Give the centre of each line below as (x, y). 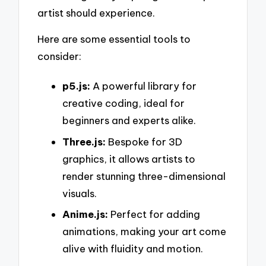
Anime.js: (85, 214)
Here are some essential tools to (114, 39)
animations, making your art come (144, 232)
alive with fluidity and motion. (133, 249)
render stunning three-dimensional (144, 176)
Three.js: (84, 141)
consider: (60, 56)
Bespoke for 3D (144, 141)
